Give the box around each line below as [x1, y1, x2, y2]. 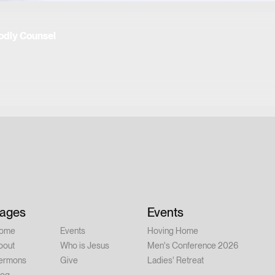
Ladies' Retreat [147, 255, 204, 265]
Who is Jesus [60, 241, 109, 250]
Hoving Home [147, 226, 198, 236]
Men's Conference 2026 [147, 241, 238, 250]
